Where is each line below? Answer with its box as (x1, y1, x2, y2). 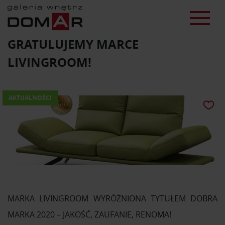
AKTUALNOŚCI (9, 93, 52, 102)
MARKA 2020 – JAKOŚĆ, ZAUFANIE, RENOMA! (8, 209, 171, 220)
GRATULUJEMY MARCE (8, 36, 139, 53)
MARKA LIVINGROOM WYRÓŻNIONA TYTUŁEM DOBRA (8, 193, 217, 204)
